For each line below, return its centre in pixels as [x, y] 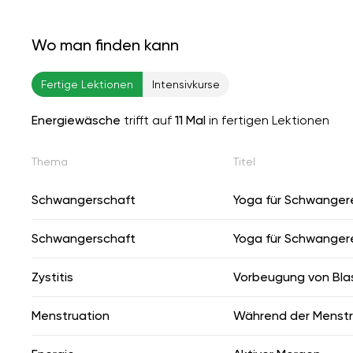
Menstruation [71, 315]
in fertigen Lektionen [268, 120]
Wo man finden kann [105, 45]
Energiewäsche [76, 120]
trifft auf [148, 120]
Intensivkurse [186, 84]
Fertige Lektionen [87, 84]
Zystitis [52, 277]
